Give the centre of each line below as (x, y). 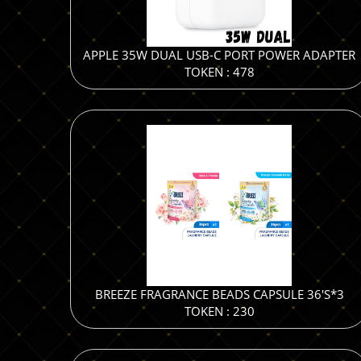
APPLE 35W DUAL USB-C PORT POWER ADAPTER (219, 55)
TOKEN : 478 (219, 72)
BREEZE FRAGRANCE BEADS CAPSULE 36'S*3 (219, 294)
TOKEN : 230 (219, 311)
